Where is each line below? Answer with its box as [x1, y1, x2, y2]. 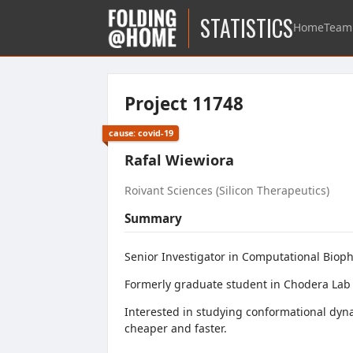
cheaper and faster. [124, 320, 230, 336]
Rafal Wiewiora [124, 150, 234, 170]
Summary [124, 210, 182, 228]
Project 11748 [124, 91, 243, 116]
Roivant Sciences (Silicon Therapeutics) [124, 183, 329, 199]
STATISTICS [200, 11, 294, 44]
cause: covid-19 [108, 126, 173, 139]
